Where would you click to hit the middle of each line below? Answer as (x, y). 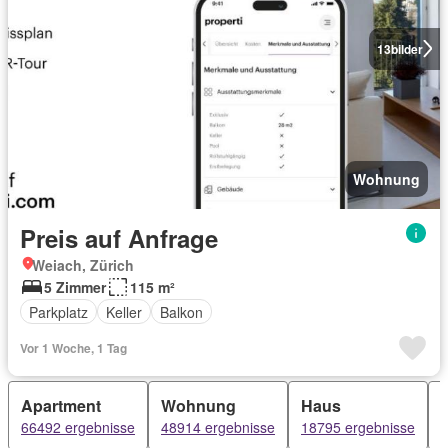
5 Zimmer (75, 287)
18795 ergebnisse (358, 427)
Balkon (181, 311)
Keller (124, 311)
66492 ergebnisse (78, 427)
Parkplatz (58, 311)
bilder (406, 48)
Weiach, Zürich (83, 265)
